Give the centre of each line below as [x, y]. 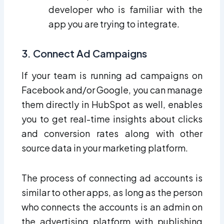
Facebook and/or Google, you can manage [112, 89]
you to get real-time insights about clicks [112, 118]
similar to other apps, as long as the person [112, 192]
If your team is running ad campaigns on [112, 75]
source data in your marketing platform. [104, 147]
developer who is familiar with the [125, 9]
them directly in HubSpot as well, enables [112, 104]
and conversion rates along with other [112, 133]
